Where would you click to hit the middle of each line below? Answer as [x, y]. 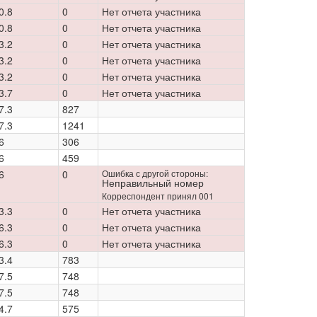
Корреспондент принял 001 [158, 196]
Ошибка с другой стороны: [155, 173]
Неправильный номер [153, 183]
